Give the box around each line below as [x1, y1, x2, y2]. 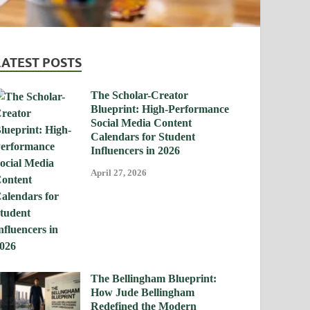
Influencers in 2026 [91, 144, 181, 156]
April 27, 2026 [91, 167, 147, 179]
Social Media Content [91, 116, 192, 129]
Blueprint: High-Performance [91, 102, 230, 115]
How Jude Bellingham [91, 286, 195, 298]
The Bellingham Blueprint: [91, 272, 217, 284]
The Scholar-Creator [91, 89, 189, 101]
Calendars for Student [91, 130, 196, 143]
